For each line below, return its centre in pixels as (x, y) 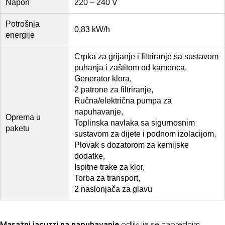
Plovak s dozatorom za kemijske (132, 145)
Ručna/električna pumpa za (123, 101)
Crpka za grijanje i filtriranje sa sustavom (146, 57)
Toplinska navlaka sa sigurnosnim (135, 123)
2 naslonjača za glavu (113, 189)
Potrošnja (23, 24)
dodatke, (90, 156)
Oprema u (23, 118)
